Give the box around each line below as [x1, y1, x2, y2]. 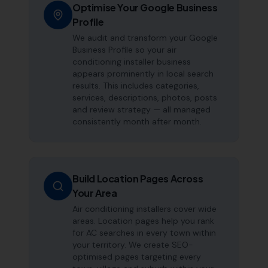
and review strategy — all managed [72, 104, 211, 115]
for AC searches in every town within [72, 227, 216, 238]
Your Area [72, 187, 117, 199]
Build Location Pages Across [72, 172, 203, 185]
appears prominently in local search [72, 68, 214, 79]
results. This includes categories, [72, 80, 199, 91]
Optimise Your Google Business [72, 1, 218, 14]
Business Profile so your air [72, 44, 176, 55]
